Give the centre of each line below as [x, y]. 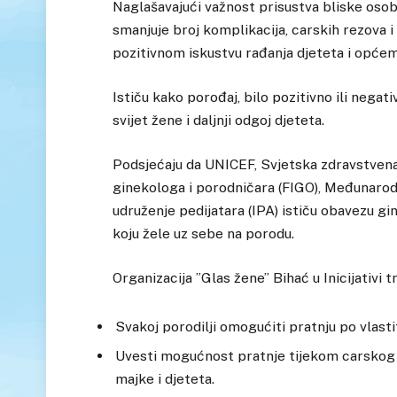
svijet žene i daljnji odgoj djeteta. [219, 120]
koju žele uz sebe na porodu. [204, 234]
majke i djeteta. [165, 378]
